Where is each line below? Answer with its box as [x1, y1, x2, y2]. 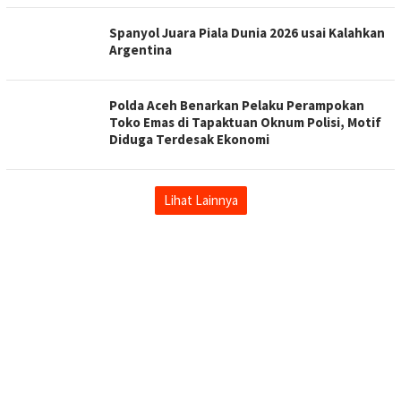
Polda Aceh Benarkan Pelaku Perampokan [109, 96, 364, 114]
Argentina [109, 40, 172, 58]
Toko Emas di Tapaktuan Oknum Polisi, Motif [109, 113, 381, 131]
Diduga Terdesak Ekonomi [109, 130, 269, 148]
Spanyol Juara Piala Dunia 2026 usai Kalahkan [109, 23, 385, 41]
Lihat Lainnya [163, 191, 238, 209]
